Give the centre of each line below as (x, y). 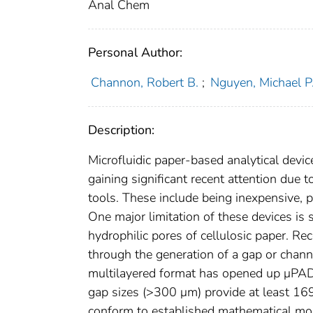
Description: (121, 130)
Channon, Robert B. (144, 83)
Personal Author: (135, 53)
